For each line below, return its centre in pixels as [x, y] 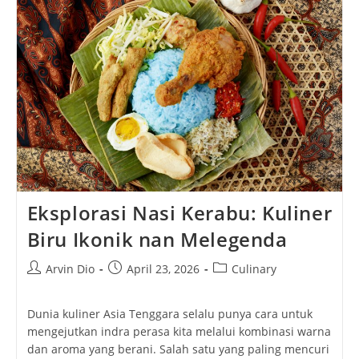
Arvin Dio [70, 268]
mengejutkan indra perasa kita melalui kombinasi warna [179, 331]
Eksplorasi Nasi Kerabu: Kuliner [179, 212]
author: [46, 284]
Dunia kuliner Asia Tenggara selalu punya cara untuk [169, 313]
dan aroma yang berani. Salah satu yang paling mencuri [178, 349]
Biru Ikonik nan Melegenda [157, 239]
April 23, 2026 [163, 268]
